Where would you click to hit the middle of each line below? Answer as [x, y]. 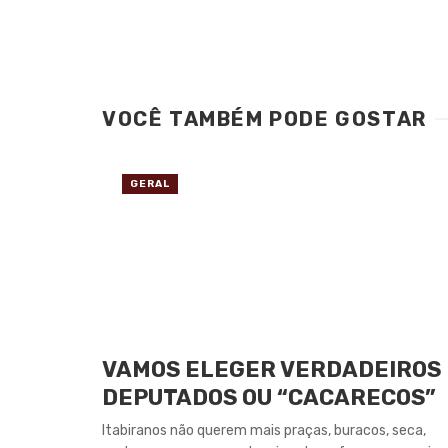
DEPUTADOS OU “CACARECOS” [269, 397]
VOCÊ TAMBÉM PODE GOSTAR [264, 119]
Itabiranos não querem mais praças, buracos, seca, [264, 431]
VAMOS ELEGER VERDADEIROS [271, 369]
